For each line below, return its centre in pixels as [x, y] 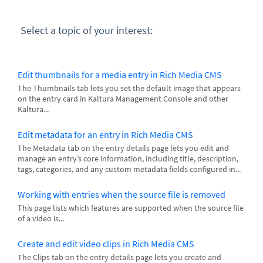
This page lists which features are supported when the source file [131, 208]
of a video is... [41, 218]
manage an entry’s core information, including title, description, [128, 159]
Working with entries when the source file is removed [122, 194]
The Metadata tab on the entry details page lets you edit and [123, 148]
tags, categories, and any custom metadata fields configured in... [129, 169]
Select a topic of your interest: [87, 30]
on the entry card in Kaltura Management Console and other [123, 99]
